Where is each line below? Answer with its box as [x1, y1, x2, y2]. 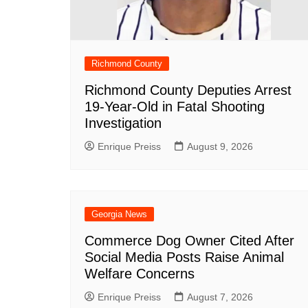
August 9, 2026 [187, 141, 253, 152]
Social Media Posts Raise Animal [85, 250, 284, 265]
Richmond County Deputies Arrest [85, 82, 291, 98]
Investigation [85, 115, 162, 131]
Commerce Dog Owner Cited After [85, 233, 294, 248]
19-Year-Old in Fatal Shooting [85, 99, 265, 114]
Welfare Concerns [85, 266, 195, 281]
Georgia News [91, 209, 147, 219]
